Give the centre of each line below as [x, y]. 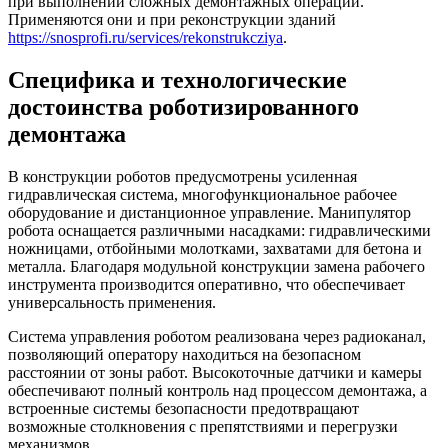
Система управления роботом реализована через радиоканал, [217, 336]
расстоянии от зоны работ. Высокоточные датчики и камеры [215, 372]
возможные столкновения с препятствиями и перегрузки [203, 426]
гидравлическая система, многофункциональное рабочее [202, 194]
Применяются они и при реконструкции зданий [172, 19]
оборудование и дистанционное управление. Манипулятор [209, 212]
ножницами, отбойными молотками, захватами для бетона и [215, 248]
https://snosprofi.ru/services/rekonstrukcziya [145, 37]
